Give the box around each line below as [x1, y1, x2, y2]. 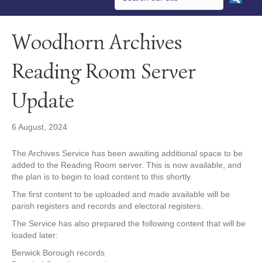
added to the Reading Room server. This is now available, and [12, 160, 242, 170]
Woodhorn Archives [12, 29, 182, 56]
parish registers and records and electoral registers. [12, 201, 203, 211]
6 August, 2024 [12, 122, 67, 132]
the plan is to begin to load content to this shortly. [12, 172, 192, 182]
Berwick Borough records [12, 248, 105, 258]
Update [12, 87, 74, 114]
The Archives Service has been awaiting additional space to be [12, 149, 243, 158]
